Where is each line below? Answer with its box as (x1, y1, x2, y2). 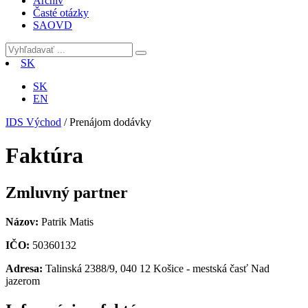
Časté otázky (33, 7, 89, 19)
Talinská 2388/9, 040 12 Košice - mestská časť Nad (45, 262, 269, 274)
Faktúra (5, 143, 83, 168)
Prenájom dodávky (69, 116, 151, 128)
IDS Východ (5, 116, 61, 128)
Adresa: (5, 262, 45, 274)
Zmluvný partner (5, 183, 128, 201)
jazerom (5, 274, 40, 287)
